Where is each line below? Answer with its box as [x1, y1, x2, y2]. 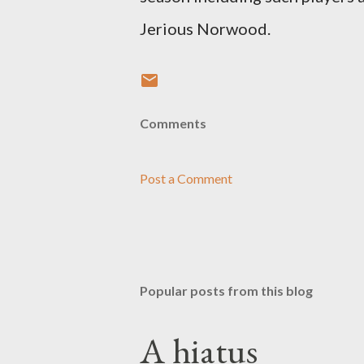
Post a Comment [140, 171, 232, 186]
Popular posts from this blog [140, 283, 313, 298]
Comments [140, 115, 206, 131]
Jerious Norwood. [140, 19, 271, 38]
